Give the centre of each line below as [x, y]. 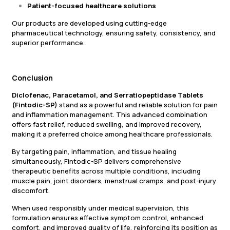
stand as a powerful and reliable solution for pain [138, 105]
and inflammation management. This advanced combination [110, 115]
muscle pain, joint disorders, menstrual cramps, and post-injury [114, 181]
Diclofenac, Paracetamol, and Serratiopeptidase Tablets [108, 95]
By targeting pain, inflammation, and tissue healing [94, 152]
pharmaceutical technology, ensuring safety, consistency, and [114, 33]
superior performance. [48, 43]
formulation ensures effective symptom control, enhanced [108, 218]
